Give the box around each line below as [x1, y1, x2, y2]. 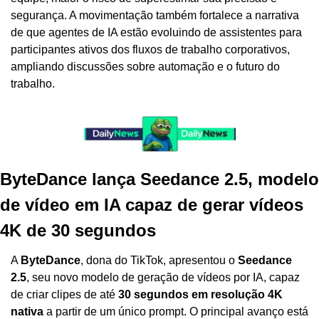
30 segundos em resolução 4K [118, 288, 283, 301]
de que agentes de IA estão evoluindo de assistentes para [11, 26, 302, 39]
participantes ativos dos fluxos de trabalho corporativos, [11, 43, 290, 56]
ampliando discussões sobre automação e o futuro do [11, 61, 280, 73]
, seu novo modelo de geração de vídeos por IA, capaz [26, 271, 300, 284]
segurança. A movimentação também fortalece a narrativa [11, 9, 299, 22]
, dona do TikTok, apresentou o [80, 254, 238, 267]
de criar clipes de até [11, 288, 118, 301]
